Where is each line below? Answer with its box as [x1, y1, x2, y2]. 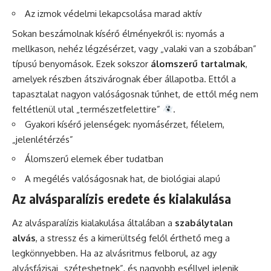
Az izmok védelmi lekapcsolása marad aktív [25, 8, 202, 20]
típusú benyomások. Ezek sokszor [12, 57, 151, 70]
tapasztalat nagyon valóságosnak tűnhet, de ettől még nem [12, 88, 258, 100]
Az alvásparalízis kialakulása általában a [12, 217, 175, 229]
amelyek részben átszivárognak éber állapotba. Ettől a [12, 73, 236, 85]
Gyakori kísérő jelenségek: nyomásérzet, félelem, [25, 118, 224, 130]
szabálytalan [175, 217, 233, 229]
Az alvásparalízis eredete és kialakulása [12, 191, 231, 207]
